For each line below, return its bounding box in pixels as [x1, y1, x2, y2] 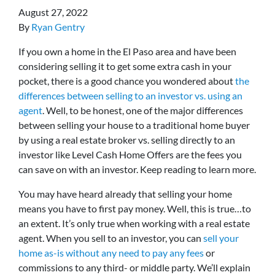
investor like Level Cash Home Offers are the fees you [18, 149, 242, 160]
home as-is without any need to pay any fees [18, 247, 204, 258]
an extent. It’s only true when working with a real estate [18, 217, 250, 229]
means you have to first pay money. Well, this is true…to [18, 203, 251, 214]
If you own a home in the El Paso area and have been [18, 45, 236, 57]
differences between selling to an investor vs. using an [18, 90, 242, 101]
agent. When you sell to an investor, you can [18, 232, 203, 244]
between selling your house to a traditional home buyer [18, 119, 250, 131]
